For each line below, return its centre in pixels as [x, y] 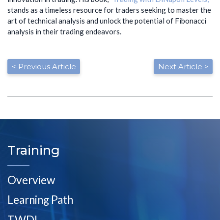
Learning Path [40, 200]
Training [34, 151]
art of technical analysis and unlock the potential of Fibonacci [107, 20]
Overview [31, 180]
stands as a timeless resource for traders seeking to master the [109, 10]
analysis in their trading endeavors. [65, 31]
